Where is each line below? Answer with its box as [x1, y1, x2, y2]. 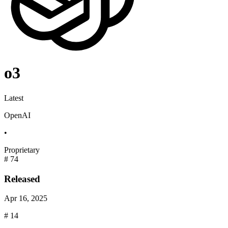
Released [4, 173, 40, 184]
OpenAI [4, 110, 31, 120]
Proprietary [4, 145, 40, 154]
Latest [4, 93, 23, 102]
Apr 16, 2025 [4, 194, 47, 203]
